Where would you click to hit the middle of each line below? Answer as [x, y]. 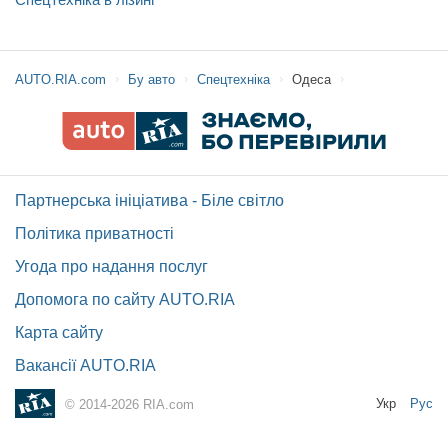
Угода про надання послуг [111, 266]
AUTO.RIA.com [60, 79]
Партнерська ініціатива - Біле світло [149, 200]
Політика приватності [94, 233]
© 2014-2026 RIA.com [129, 404]
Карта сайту [59, 332]
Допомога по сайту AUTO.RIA [125, 299]
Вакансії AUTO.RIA [85, 365]
